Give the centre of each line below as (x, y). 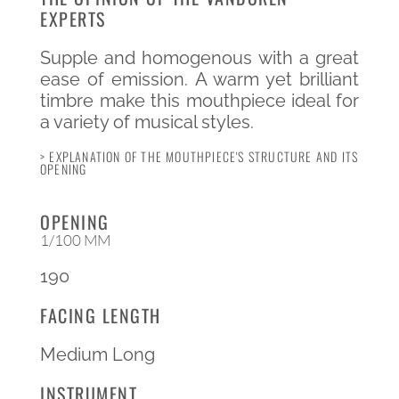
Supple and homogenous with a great (199, 57)
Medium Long (98, 354)
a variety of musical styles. (147, 122)
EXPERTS (73, 18)
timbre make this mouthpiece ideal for (199, 100)
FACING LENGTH (101, 315)
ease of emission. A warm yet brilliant (199, 79)
